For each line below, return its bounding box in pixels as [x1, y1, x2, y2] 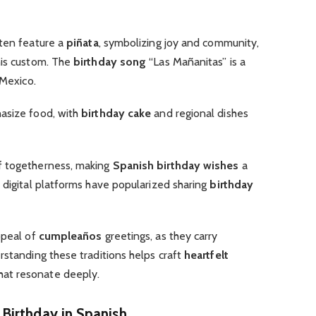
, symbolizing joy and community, [98, 36, 260, 50]
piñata [66, 36, 99, 50]
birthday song [73, 55, 147, 69]
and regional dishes [151, 107, 248, 121]
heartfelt [184, 248, 229, 262]
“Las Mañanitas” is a [146, 55, 245, 69]
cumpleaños [38, 229, 102, 243]
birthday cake [81, 107, 152, 121]
